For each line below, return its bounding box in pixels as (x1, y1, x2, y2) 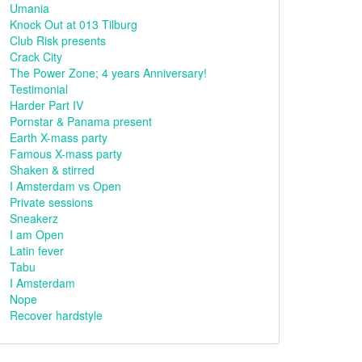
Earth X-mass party (10, 129, 107, 145)
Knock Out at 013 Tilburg (10, 16, 137, 32)
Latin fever (10, 242, 64, 259)
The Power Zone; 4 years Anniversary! (10, 65, 207, 81)
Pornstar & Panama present (10, 113, 152, 129)
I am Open (10, 226, 64, 242)
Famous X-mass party (10, 145, 122, 162)
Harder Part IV (10, 97, 83, 113)
